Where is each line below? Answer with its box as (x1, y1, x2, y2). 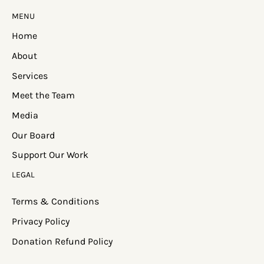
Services (12, 70, 48, 81)
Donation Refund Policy (12, 235, 113, 247)
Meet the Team (12, 90, 75, 101)
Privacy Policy (12, 215, 75, 227)
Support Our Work (12, 149, 88, 161)
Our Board (12, 129, 55, 141)
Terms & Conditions (12, 196, 99, 207)
